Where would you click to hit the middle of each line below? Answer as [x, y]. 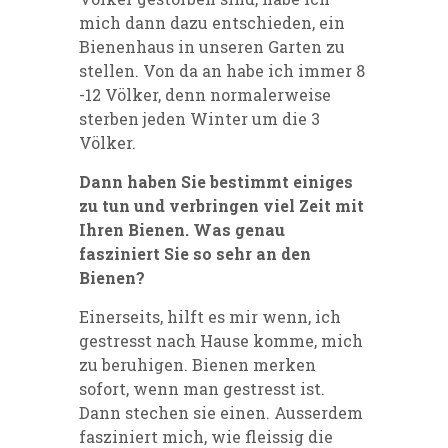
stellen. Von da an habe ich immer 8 [222, 71]
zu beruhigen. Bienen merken [197, 365]
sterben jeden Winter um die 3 [199, 119]
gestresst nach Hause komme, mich [221, 341]
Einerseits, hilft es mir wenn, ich [210, 317]
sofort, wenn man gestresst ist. [202, 389]
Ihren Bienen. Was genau [182, 230]
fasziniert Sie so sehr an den [195, 254]
